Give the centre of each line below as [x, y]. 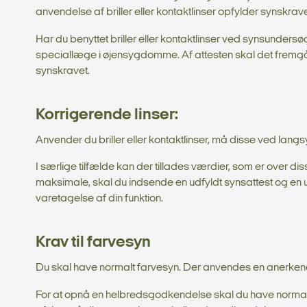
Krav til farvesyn [93, 243]
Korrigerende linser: [108, 115]
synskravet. [63, 72]
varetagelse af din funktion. [99, 199]
